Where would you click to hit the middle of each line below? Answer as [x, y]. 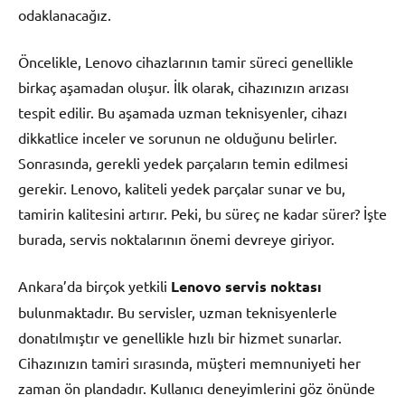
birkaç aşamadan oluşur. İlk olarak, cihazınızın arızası [184, 87]
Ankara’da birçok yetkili [94, 286]
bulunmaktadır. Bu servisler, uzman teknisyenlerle [178, 312]
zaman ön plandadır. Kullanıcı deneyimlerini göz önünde [197, 388]
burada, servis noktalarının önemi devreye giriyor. [176, 239]
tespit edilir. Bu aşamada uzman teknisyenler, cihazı [183, 113]
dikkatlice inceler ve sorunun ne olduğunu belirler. [178, 138]
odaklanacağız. [65, 15]
